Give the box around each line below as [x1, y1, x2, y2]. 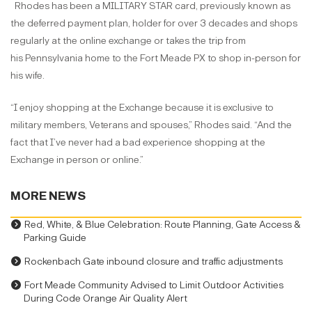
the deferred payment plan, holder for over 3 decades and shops [10, 17, 297, 29]
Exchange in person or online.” [10, 153, 158, 166]
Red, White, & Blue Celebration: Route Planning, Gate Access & [24, 218, 301, 231]
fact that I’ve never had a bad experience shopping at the [10, 136, 265, 148]
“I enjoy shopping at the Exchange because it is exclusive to [10, 101, 274, 114]
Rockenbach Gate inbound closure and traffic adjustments [24, 255, 283, 267]
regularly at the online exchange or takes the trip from [10, 34, 246, 47]
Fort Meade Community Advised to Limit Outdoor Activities [24, 279, 283, 291]
